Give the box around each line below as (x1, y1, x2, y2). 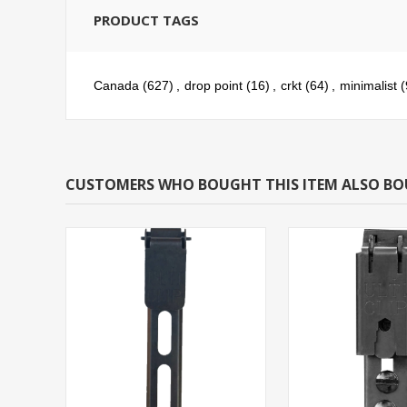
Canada (94, 78, 139, 94)
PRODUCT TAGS (94, 11, 199, 30)
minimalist (340, 78, 397, 94)
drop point (184, 78, 243, 94)
